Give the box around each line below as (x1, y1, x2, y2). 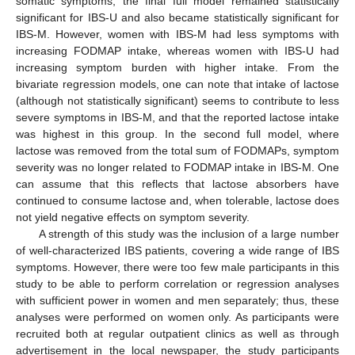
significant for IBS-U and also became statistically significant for (16, 11, 339, 25)
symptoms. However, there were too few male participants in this (16, 261, 339, 274)
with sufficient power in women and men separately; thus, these (16, 294, 339, 307)
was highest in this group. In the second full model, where (16, 128, 339, 141)
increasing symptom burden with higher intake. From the (16, 61, 339, 74)
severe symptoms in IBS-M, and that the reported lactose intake (16, 111, 339, 124)
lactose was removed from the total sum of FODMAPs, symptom (16, 144, 339, 158)
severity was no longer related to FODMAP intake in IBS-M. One (16, 161, 339, 174)
